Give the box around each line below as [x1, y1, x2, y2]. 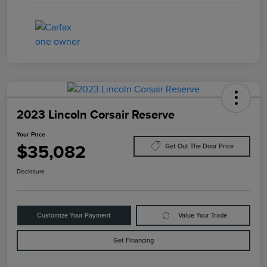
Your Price [17, 131, 45, 138]
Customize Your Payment [37, 212, 111, 219]
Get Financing [113, 237, 154, 244]
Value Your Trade [178, 212, 228, 219]
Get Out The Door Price [164, 142, 234, 150]
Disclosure [17, 168, 45, 175]
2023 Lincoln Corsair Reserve [17, 108, 175, 122]
